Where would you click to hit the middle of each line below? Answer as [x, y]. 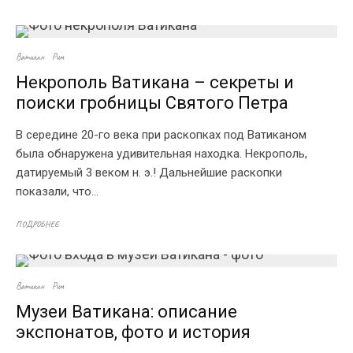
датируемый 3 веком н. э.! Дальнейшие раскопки [149, 173]
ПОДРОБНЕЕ [37, 224]
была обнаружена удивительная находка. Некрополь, [162, 154]
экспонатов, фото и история [133, 332]
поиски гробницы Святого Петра [152, 103]
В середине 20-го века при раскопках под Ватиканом [161, 135]
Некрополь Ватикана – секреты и [155, 82]
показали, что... [57, 191]
